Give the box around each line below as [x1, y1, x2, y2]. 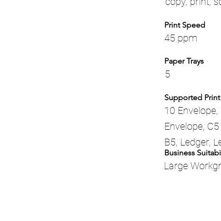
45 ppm [164, 32, 197, 44]
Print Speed [164, 20, 205, 30]
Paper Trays [164, 56, 204, 66]
